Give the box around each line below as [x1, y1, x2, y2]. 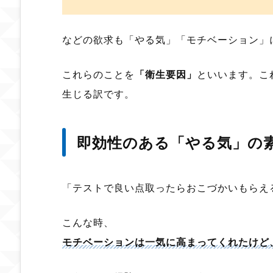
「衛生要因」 [135, 67, 197, 81]
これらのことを [62, 67, 135, 81]
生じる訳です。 [62, 87, 135, 101]
